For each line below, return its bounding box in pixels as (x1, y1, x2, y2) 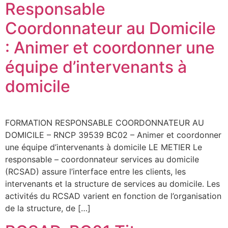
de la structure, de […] (5, 203, 91, 214)
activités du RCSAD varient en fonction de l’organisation (5, 191, 221, 202)
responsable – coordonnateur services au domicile (5, 154, 199, 165)
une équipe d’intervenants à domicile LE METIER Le (5, 142, 202, 153)
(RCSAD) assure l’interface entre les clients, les (5, 166, 186, 177)
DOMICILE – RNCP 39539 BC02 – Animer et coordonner (5, 130, 221, 140)
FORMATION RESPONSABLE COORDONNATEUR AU (5, 118, 204, 128)
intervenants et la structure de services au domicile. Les (5, 179, 220, 189)
